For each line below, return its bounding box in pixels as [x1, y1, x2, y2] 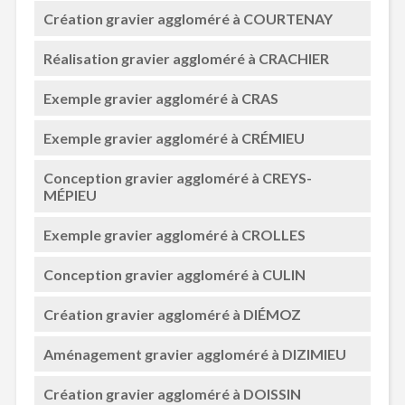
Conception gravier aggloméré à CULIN [42, 266, 306, 283]
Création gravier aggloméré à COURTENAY [42, 10, 333, 27]
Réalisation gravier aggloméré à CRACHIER [42, 50, 329, 67]
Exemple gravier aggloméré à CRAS [42, 89, 278, 107]
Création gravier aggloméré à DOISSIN [42, 385, 301, 402]
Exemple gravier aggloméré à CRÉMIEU [42, 129, 305, 146]
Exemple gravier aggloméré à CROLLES [42, 226, 306, 243]
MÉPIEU [42, 186, 97, 203]
